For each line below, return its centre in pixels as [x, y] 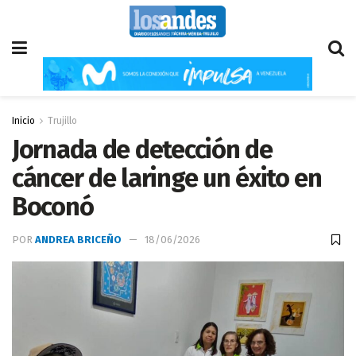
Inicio [23, 121]
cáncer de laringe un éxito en [167, 178]
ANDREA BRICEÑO [78, 240]
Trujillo [62, 121]
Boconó [56, 207]
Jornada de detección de [142, 149]
